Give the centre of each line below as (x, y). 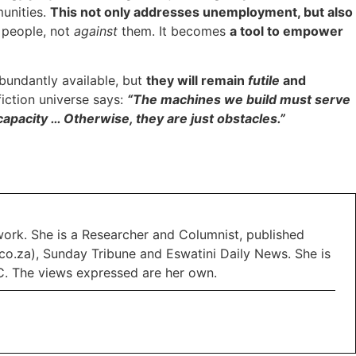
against (96, 31)
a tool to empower (286, 31)
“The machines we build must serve (239, 100)
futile (264, 81)
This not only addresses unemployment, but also (201, 12)
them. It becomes (176, 31)
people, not (36, 31)
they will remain (197, 81)
